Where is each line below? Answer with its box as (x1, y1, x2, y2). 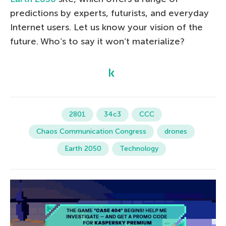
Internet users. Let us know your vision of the (10, 21, 203, 33)
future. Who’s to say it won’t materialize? (10, 35, 185, 47)
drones (164, 127, 187, 136)
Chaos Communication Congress (36, 127, 146, 136)
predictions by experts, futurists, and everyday (10, 7, 209, 19)
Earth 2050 (65, 144, 101, 153)
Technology (120, 144, 158, 153)
